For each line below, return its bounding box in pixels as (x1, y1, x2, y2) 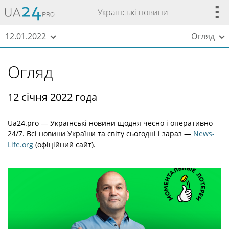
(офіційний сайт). (33, 140, 96, 149)
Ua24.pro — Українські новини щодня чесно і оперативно (8, 118, 213, 128)
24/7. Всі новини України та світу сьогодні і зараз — (8, 129, 193, 139)
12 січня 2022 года (8, 90, 97, 104)
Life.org (8, 140, 33, 149)
